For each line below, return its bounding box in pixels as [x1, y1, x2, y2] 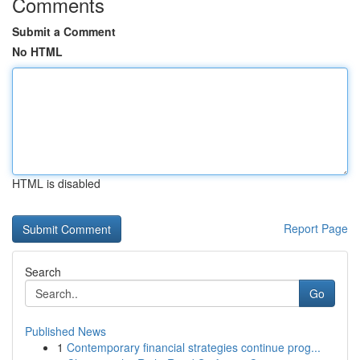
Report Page [284, 220, 348, 236]
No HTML [12, 43, 63, 59]
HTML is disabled [12, 175, 100, 191]
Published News [25, 323, 106, 339]
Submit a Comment [12, 23, 116, 39]
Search [25, 264, 61, 280]
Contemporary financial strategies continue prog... [67, 339, 321, 355]
